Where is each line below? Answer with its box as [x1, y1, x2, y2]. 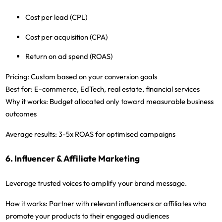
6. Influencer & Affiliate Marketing [5, 153, 140, 165]
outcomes [5, 109, 37, 119]
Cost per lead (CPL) [25, 12, 88, 22]
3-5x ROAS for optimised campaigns [57, 129, 176, 139]
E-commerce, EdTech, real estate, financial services [33, 84, 200, 94]
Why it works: [5, 97, 49, 107]
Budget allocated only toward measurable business [48, 97, 214, 107]
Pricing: [5, 72, 30, 82]
